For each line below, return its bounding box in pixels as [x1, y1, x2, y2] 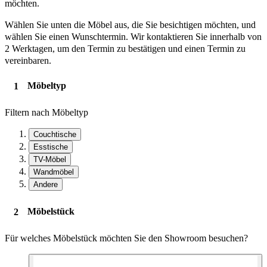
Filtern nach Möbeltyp [5, 107, 88, 118]
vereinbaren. [5, 55, 51, 66]
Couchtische [33, 130, 76, 139]
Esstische [33, 142, 68, 152]
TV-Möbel [33, 155, 66, 164]
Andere [33, 180, 58, 190]
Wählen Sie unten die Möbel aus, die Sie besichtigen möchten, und [5, 19, 256, 30]
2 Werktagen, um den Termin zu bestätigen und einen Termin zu [5, 43, 246, 54]
